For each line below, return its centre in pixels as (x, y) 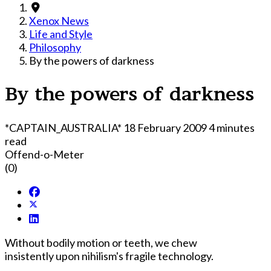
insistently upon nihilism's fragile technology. (109, 256)
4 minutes (232, 127)
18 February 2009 (166, 127)
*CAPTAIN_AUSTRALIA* (63, 127)
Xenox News (59, 21)
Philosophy (55, 47)
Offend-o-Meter (44, 154)
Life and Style (61, 34)
